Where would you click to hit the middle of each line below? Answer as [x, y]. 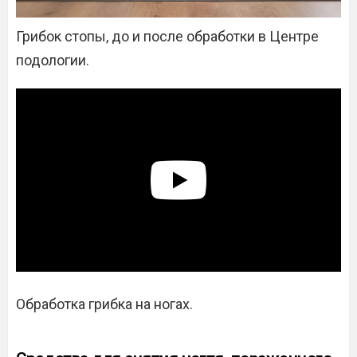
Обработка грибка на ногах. [104, 304]
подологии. [53, 60]
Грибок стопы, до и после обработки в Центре [167, 36]
